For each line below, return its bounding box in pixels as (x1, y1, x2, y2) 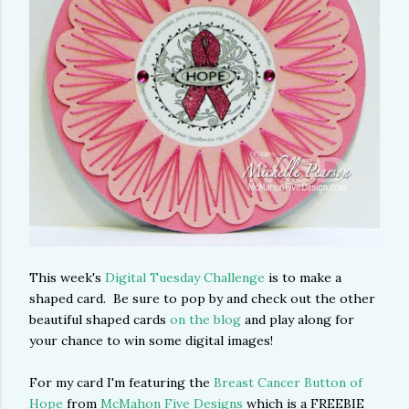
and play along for (245, 311, 354, 329)
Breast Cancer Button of (214, 374, 362, 392)
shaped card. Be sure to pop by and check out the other (29, 290, 375, 308)
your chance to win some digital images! (29, 332, 277, 350)
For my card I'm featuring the (29, 374, 214, 392)
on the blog (170, 311, 245, 329)
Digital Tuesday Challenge (105, 269, 265, 287)
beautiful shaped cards (29, 311, 170, 329)
